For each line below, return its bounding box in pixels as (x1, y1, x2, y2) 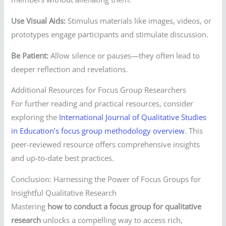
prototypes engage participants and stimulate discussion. (11, 29, 209, 39)
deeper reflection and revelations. (11, 64, 128, 74)
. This (185, 126, 203, 136)
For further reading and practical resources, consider (11, 98, 194, 109)
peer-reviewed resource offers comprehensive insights (11, 139, 200, 150)
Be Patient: (11, 50, 49, 61)
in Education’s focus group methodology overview (11, 126, 185, 136)
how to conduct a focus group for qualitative (47, 201, 202, 211)
